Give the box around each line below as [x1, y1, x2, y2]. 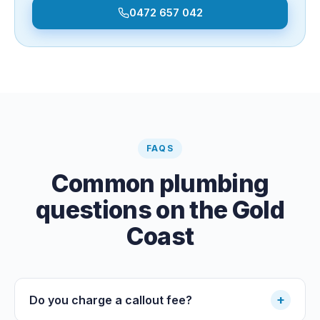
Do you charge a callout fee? [29, 292, 192, 307]
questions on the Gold [36, 194, 284, 224]
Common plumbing [51, 168, 269, 198]
